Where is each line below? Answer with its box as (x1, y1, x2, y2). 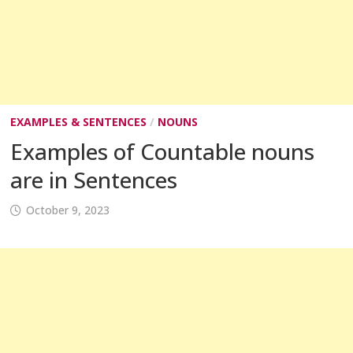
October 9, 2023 (25, 203, 110, 217)
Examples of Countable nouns (9, 136, 314, 166)
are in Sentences (9, 165, 177, 195)
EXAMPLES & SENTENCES (9, 114, 147, 129)
